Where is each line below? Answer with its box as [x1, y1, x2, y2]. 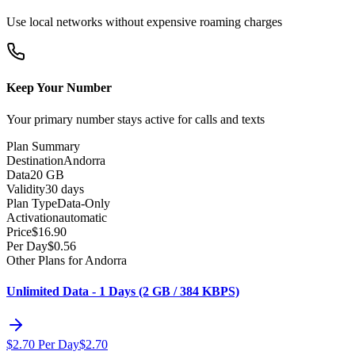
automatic [59, 210, 107, 224]
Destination [6, 153, 63, 167]
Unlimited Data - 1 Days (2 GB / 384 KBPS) [6, 284, 239, 298]
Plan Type [6, 196, 57, 210]
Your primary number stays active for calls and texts [6, 112, 265, 126]
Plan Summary [6, 139, 80, 153]
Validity [6, 181, 45, 196]
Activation [6, 210, 59, 224]
